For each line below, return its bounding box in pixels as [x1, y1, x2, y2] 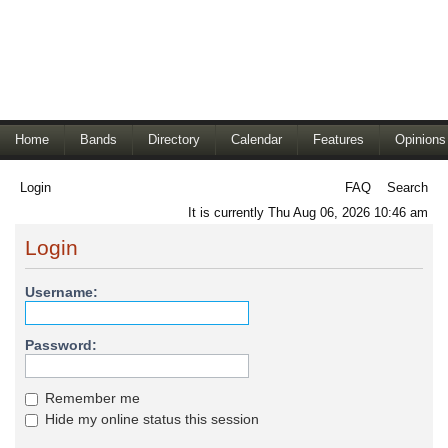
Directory [148, 132, 200, 147]
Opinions [395, 132, 446, 147]
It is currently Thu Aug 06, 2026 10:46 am [188, 205, 428, 220]
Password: [25, 337, 97, 354]
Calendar [231, 132, 282, 147]
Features [313, 132, 364, 147]
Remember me [41, 390, 140, 407]
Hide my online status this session [41, 411, 259, 428]
